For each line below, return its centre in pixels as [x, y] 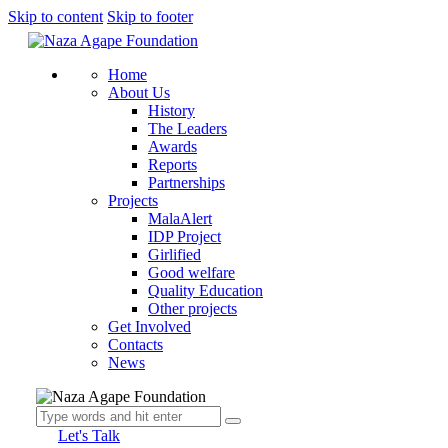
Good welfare [191, 272]
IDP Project [184, 236]
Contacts [135, 344]
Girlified [174, 254]
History [171, 110]
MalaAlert [180, 218]
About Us [139, 92]
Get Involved [149, 326]
